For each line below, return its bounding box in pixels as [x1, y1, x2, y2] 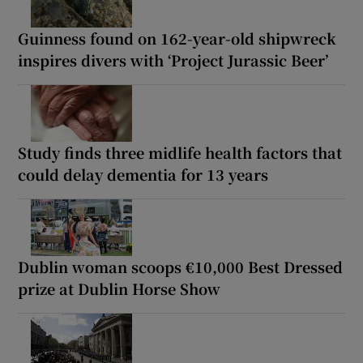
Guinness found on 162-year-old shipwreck [18, 27, 337, 49]
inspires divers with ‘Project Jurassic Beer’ [18, 49, 329, 70]
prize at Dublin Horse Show [18, 277, 221, 299]
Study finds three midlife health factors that [18, 141, 343, 163]
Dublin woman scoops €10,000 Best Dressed [18, 255, 344, 277]
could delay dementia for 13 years [18, 163, 269, 185]
